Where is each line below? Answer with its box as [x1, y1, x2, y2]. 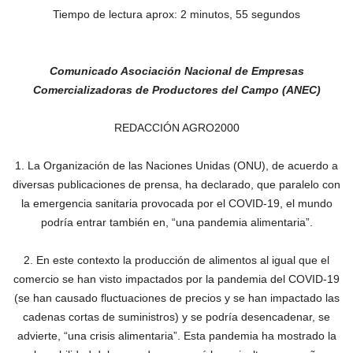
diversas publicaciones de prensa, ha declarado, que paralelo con [13, 178, 340, 191]
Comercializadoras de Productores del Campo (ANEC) [32, 84, 321, 96]
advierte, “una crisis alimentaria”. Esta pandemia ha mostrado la [17, 329, 336, 342]
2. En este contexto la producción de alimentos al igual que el [24, 254, 329, 266]
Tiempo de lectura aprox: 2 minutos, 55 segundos [53, 8, 300, 20]
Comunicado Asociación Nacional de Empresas [49, 65, 304, 77]
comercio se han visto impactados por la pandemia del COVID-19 [13, 273, 340, 285]
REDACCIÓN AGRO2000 [113, 121, 240, 134]
